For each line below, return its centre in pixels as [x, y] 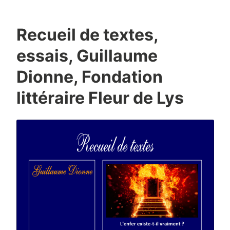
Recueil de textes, [87, 34]
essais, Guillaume [87, 55]
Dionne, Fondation [89, 76]
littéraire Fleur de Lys [100, 98]
